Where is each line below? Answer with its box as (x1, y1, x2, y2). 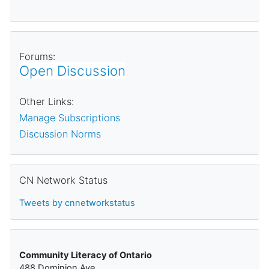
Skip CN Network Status (9, 164, 109, 175)
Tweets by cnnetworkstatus (19, 197, 135, 208)
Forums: (19, 50, 55, 62)
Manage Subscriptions (19, 111, 120, 124)
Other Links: (19, 95, 74, 107)
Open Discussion (19, 62, 125, 79)
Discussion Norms (19, 127, 101, 140)
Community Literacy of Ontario (19, 249, 152, 261)
